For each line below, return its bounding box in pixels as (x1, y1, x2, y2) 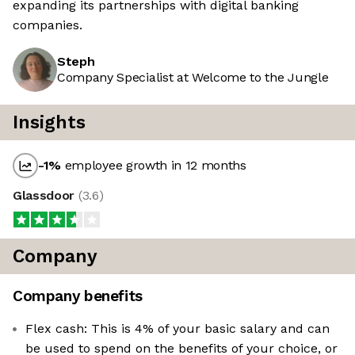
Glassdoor (13, 188, 78, 204)
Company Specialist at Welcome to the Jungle (57, 70, 329, 86)
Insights (13, 112, 86, 134)
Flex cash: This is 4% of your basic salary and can (25, 321, 330, 337)
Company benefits (13, 287, 143, 306)
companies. (13, 17, 82, 33)
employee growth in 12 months (61, 158, 246, 174)
